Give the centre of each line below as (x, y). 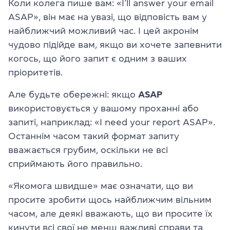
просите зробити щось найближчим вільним (110, 199)
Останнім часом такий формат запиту (94, 136)
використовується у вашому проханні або (103, 108)
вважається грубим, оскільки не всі (88, 150)
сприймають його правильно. (75, 164)
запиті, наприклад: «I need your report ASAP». (112, 122)
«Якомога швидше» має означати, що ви (101, 186)
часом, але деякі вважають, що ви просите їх (110, 213)
